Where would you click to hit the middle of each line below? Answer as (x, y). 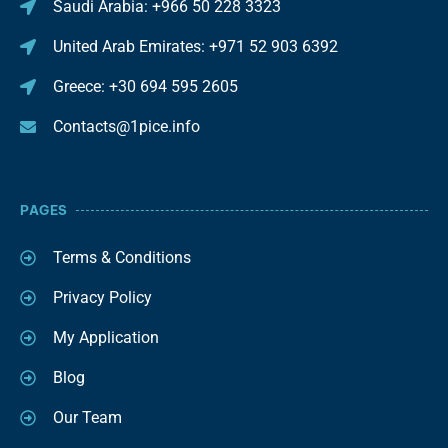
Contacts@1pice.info (126, 126)
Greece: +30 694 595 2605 (145, 86)
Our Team (87, 417)
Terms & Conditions (122, 257)
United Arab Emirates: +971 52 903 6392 (195, 46)
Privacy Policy (102, 297)
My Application (106, 337)
